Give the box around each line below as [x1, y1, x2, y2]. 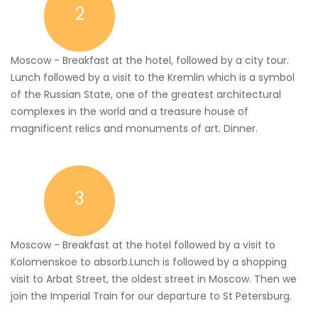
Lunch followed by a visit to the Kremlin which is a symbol [11, 70, 295, 84]
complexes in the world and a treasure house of [11, 104, 248, 119]
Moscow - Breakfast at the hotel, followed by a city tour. [11, 53, 289, 67]
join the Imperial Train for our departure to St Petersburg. [11, 289, 292, 303]
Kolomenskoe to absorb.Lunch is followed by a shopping [11, 255, 287, 269]
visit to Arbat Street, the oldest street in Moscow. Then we [11, 272, 297, 286]
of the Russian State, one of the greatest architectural [11, 87, 281, 102]
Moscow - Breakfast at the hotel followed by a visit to [11, 238, 275, 252]
